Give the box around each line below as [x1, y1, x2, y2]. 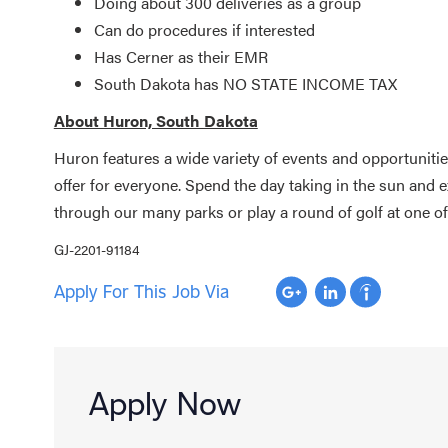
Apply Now [88, 381, 241, 424]
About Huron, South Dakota [53, 108, 258, 132]
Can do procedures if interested [93, 17, 315, 41]
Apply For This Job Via [53, 279, 229, 304]
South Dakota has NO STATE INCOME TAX [93, 71, 397, 95]
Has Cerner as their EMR [93, 44, 268, 68]
